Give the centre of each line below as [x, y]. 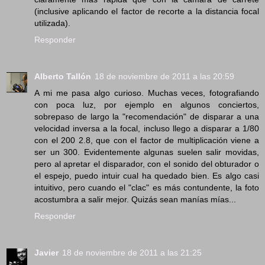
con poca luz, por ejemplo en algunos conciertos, [147, 104]
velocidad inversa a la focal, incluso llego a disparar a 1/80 [147, 128]
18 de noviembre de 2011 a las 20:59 [164, 76]
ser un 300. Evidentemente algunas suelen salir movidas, [147, 152]
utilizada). [52, 23]
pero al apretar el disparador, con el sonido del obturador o [147, 164]
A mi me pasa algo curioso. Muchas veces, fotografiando [147, 93]
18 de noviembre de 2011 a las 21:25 [132, 252]
